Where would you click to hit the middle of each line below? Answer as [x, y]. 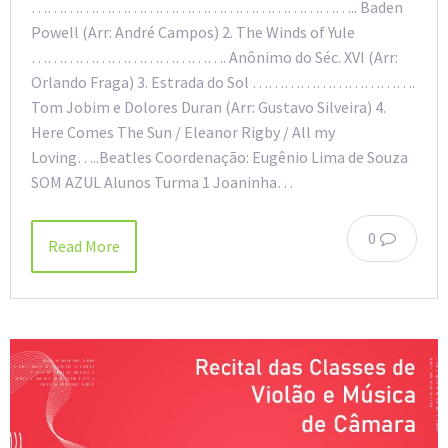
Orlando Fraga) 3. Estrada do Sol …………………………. [223, 82]
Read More [84, 246]
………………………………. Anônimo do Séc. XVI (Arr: [214, 57]
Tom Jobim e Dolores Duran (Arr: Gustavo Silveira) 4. [208, 107]
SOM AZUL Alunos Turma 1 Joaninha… [162, 182]
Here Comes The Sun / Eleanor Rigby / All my [183, 132]
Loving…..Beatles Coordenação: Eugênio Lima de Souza [219, 157]
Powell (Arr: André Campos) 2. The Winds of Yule [193, 32]
